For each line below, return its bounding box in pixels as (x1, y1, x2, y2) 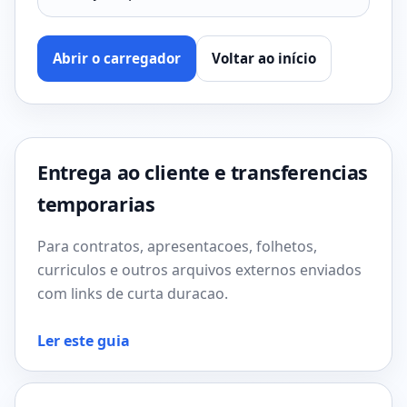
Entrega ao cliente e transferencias (37, 159, 368, 185)
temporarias (37, 191, 155, 217)
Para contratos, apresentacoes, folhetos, (37, 236, 317, 256)
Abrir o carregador (53, 49, 181, 67)
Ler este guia (37, 331, 130, 351)
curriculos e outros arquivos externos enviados (37, 260, 362, 280)
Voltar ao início (212, 49, 316, 67)
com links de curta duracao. (37, 283, 228, 303)
